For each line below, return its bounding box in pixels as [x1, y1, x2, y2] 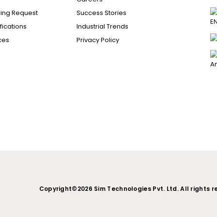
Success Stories [77, 8, 127, 17]
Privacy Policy [77, 35, 120, 45]
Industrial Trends [77, 22, 129, 31]
